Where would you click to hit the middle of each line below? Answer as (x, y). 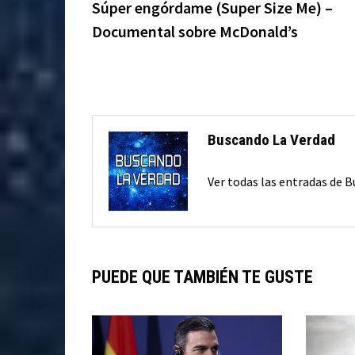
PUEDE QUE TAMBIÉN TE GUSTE (202, 277)
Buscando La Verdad (271, 139)
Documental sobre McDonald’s (195, 31)
